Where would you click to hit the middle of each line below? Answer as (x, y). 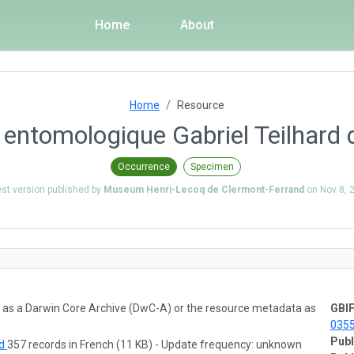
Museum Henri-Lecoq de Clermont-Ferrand (204, 189)
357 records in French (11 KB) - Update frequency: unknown (154, 344)
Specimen (212, 166)
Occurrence (143, 166)
